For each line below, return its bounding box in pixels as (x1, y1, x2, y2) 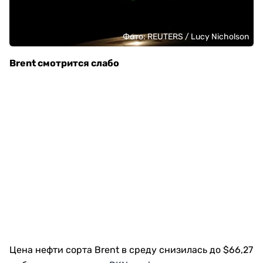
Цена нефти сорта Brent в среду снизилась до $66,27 (9, 244, 253, 255)
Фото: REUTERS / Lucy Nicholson (123, 32, 249, 42)
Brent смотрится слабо (9, 58, 119, 69)
